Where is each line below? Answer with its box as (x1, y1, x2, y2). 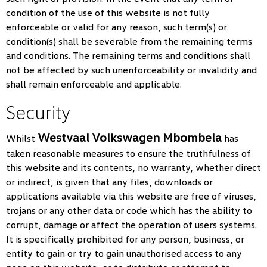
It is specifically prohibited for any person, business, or (6, 233, 244, 245)
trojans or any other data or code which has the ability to (6, 204, 252, 216)
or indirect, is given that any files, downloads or (6, 176, 213, 188)
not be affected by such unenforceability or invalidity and (6, 64, 257, 76)
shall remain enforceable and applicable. (6, 78, 182, 90)
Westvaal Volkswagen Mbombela (38, 130, 222, 144)
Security (6, 100, 70, 123)
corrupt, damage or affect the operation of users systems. (6, 219, 257, 231)
